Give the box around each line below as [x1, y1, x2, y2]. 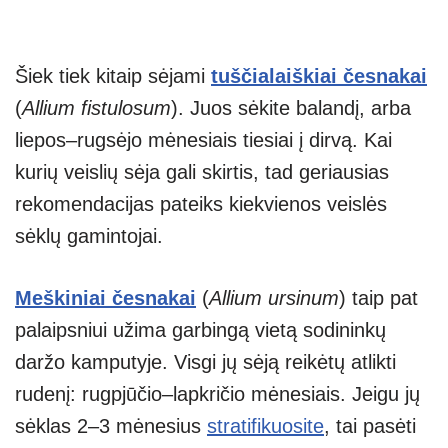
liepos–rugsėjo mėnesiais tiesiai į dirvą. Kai [15, 128, 392, 151]
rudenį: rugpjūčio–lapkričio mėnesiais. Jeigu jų [15, 382, 420, 405]
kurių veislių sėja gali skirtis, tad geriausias [15, 160, 389, 183]
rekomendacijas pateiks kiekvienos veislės [15, 192, 387, 215]
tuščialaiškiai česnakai [211, 64, 427, 87]
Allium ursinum [209, 286, 339, 309]
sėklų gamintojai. [15, 224, 169, 247]
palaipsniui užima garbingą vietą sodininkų [15, 318, 386, 341]
